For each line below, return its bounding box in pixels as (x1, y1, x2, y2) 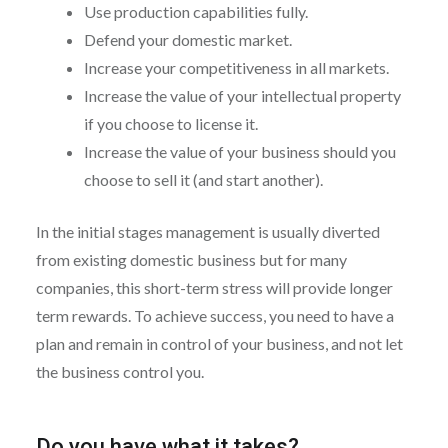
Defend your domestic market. (83, 29, 292, 49)
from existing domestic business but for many (35, 249, 347, 269)
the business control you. (35, 361, 204, 381)
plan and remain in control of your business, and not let (35, 333, 403, 353)
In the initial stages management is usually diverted (35, 221, 380, 241)
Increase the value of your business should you (83, 141, 396, 161)
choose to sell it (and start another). (83, 169, 323, 189)
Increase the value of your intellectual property (83, 85, 401, 105)
